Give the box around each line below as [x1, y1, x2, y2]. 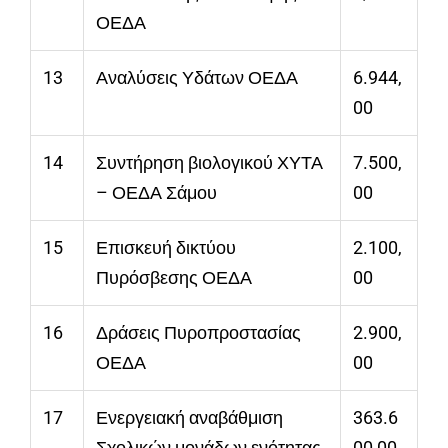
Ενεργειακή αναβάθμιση [96, 407, 283, 429]
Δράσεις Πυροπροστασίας [96, 322, 301, 344]
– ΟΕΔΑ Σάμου [96, 182, 217, 204]
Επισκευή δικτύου [96, 237, 236, 259]
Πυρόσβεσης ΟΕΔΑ [96, 267, 252, 289]
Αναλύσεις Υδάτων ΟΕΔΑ [96, 67, 298, 89]
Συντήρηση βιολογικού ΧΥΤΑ [96, 152, 323, 174]
